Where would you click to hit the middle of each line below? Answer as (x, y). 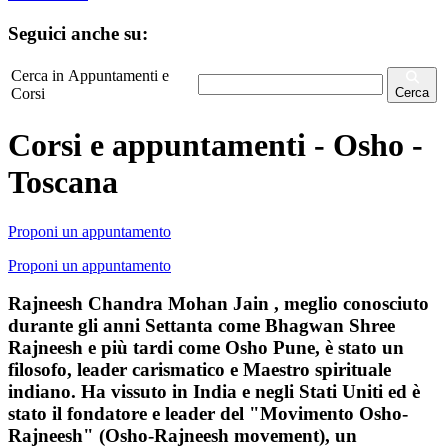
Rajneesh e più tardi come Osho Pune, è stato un (206, 348)
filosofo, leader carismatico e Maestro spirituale (199, 370)
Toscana (63, 182)
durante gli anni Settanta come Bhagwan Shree (201, 326)
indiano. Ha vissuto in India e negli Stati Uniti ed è (214, 392)
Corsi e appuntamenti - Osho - (215, 145)
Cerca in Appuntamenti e (90, 75)
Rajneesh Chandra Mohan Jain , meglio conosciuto (218, 304)
